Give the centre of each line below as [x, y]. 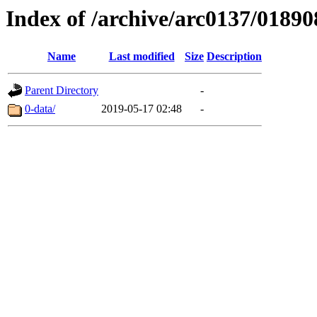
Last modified [142, 57]
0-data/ [40, 109]
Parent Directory [62, 91]
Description [234, 57]
